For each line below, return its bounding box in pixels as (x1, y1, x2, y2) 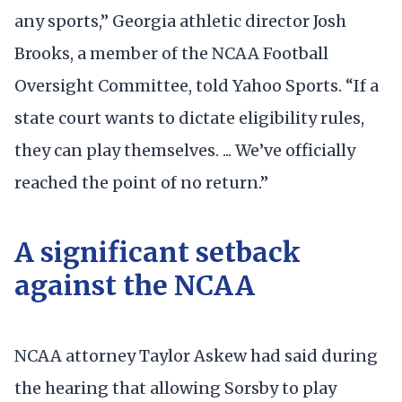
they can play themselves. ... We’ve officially (14, 139, 355, 161)
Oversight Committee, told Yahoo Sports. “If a (14, 74, 379, 96)
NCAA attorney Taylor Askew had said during (14, 345, 378, 366)
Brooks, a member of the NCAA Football (14, 42, 328, 64)
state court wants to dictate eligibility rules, (14, 107, 364, 128)
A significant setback (14, 235, 301, 270)
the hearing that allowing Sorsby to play (14, 377, 336, 398)
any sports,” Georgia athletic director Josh (14, 10, 346, 31)
